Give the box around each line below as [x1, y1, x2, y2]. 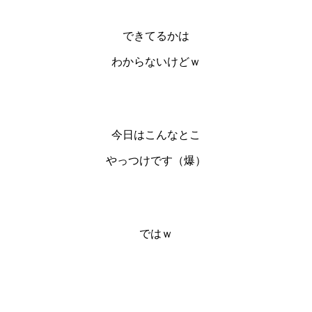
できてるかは [123, 29, 189, 42]
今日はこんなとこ [111, 128, 201, 141]
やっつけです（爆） [106, 154, 206, 166]
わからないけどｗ [111, 55, 201, 68]
